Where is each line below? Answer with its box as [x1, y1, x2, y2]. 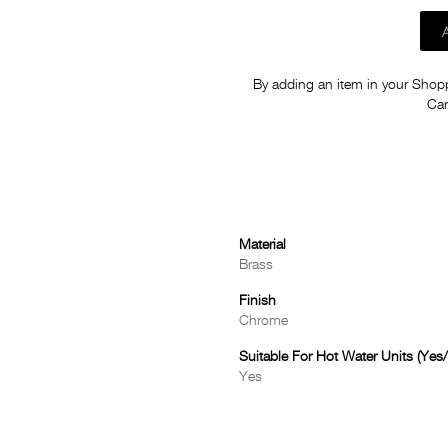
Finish [239, 294, 276, 308]
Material [239, 238, 286, 252]
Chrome [239, 314, 288, 328]
